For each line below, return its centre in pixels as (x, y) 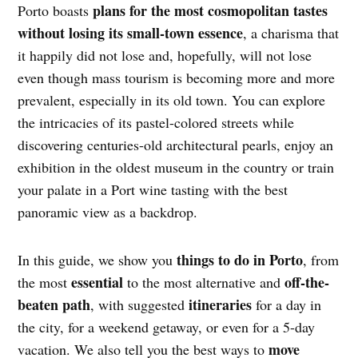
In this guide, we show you (97, 260)
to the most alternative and (204, 282)
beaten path (54, 305)
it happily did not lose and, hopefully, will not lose (165, 56)
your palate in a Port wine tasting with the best (153, 190)
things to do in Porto (240, 260)
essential (97, 282)
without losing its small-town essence (131, 33)
